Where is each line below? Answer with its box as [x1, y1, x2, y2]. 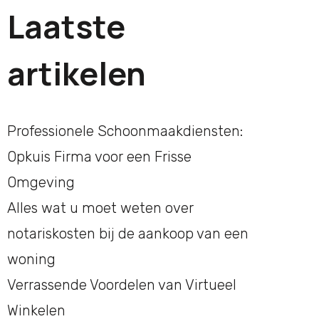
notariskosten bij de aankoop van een [7, 224, 249, 242]
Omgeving [7, 173, 75, 191]
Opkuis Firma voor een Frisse [7, 147, 192, 165]
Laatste [7, 5, 125, 48]
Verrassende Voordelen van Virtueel [7, 276, 236, 293]
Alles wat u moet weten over [7, 199, 194, 216]
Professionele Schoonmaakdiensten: [7, 122, 243, 140]
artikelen [7, 52, 146, 95]
